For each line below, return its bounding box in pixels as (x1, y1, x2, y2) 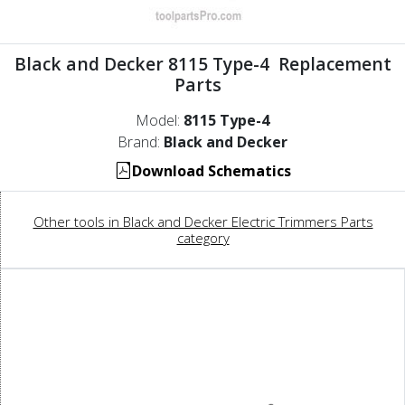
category (176, 229, 230, 248)
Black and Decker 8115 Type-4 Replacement (14, 52, 391, 77)
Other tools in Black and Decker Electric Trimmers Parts (33, 212, 373, 231)
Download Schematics (131, 161, 291, 182)
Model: (136, 110, 184, 131)
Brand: (118, 132, 164, 153)
